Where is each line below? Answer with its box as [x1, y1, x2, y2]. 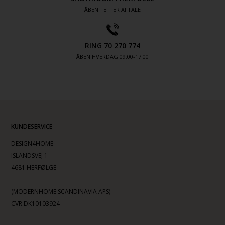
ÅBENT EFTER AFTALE [84, 6, 141, 14]
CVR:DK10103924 [11, 199, 60, 208]
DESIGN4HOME [11, 139, 54, 148]
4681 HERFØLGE [11, 163, 57, 172]
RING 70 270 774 [85, 41, 140, 51]
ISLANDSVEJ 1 [11, 151, 48, 160]
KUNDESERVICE [11, 122, 53, 131]
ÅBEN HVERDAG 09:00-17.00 [76, 53, 149, 61]
